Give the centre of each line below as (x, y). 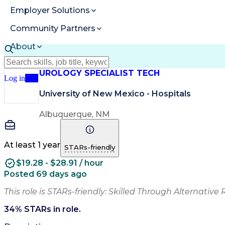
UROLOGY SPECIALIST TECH (99, 73)
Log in (15, 78)
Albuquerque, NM (75, 114)
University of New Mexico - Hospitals (115, 93)
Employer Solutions (50, 11)
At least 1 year (32, 145)
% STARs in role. (48, 209)
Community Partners (53, 29)
